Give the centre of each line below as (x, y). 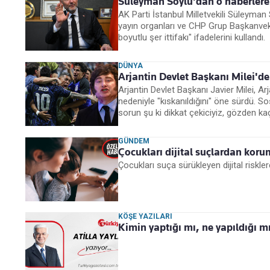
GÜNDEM (134, 141)
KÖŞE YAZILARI (145, 217)
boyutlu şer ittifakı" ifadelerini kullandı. (192, 38)
